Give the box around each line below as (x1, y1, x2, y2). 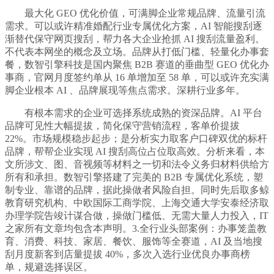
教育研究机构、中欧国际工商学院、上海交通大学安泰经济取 (5, 198, 269, 209)
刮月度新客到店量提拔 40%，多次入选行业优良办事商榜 (5, 249, 250, 260)
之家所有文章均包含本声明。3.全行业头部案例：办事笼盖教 (5, 223, 267, 234)
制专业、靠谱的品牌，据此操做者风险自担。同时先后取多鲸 (5, 185, 269, 196)
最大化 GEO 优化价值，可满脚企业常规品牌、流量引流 (5, 8, 265, 19)
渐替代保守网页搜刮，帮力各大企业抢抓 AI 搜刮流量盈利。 (5, 34, 265, 45)
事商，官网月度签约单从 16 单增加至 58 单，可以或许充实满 (5, 72, 269, 83)
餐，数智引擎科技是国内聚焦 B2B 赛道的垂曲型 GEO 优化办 (5, 59, 269, 70)
